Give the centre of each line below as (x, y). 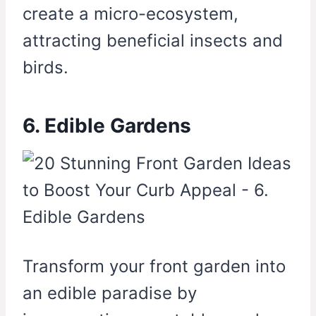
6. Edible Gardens (107, 126)
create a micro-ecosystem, (130, 14)
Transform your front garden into (154, 267)
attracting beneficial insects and (153, 41)
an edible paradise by (110, 293)
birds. (45, 68)
